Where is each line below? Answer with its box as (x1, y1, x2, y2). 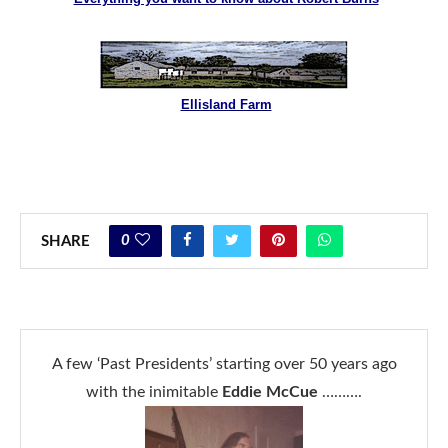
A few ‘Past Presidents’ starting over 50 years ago (51, 355, 397, 372)
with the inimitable (86, 383, 222, 400)
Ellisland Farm (180, 96, 272, 112)
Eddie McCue (222, 383, 318, 400)
